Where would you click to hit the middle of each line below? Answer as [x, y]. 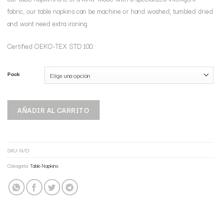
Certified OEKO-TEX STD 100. [51, 46]
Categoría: [19, 166]
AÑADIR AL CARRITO [54, 110]
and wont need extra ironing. [48, 23]
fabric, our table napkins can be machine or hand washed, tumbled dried [110, 11]
